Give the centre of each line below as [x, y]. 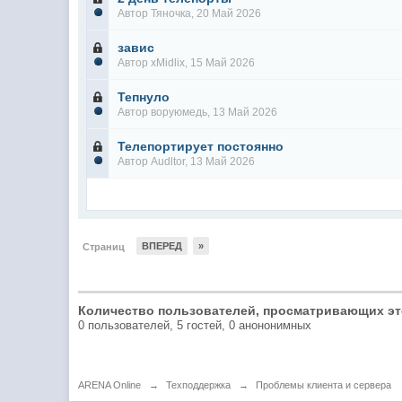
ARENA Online [110, 385]
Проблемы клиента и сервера [324, 385]
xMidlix [168, 63]
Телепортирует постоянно [201, 146]
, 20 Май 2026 [227, 13]
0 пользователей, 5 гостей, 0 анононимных [195, 325]
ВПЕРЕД [162, 246]
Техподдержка [199, 385]
